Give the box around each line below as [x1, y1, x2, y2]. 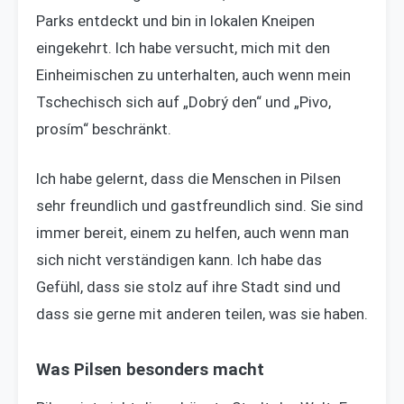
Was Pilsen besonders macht [36, 359, 264, 380]
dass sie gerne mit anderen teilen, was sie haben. [36, 304, 368, 323]
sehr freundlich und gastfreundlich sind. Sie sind [36, 196, 363, 215]
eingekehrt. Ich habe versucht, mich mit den [36, 38, 330, 57]
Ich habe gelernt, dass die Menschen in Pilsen [36, 169, 341, 188]
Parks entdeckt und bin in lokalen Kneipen [36, 11, 315, 30]
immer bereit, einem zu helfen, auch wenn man [36, 223, 349, 242]
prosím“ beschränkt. [36, 119, 171, 138]
